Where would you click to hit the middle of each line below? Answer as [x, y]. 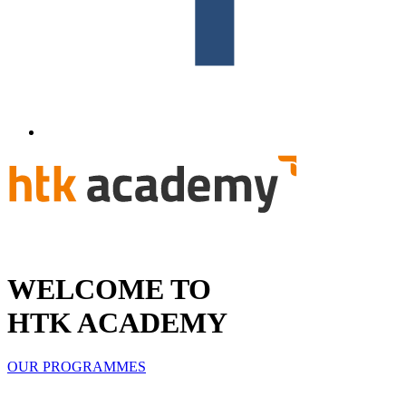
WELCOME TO [109, 289]
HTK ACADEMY [117, 322]
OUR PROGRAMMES [77, 367]
